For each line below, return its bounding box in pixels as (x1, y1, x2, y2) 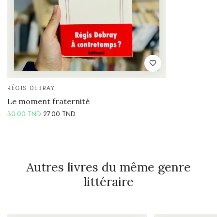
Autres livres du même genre (26, 159, 191, 175)
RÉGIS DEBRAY (7, 83, 55, 93)
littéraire (83, 173, 134, 189)
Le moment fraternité (7, 96, 90, 106)
